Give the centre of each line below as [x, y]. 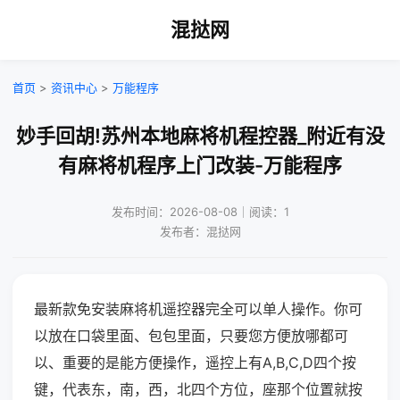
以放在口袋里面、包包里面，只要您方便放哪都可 [191, 336]
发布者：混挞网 [200, 231]
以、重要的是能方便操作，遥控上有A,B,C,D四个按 [195, 362]
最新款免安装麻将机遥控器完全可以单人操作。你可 [198, 309]
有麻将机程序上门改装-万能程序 [200, 165]
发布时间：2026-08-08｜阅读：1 [200, 212]
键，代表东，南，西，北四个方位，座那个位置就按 [198, 389]
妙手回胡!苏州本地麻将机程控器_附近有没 [200, 136]
